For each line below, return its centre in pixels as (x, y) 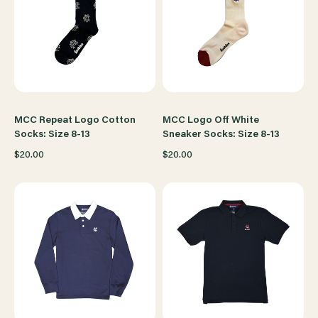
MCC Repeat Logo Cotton (75, 121)
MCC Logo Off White (211, 121)
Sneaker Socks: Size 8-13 (221, 135)
